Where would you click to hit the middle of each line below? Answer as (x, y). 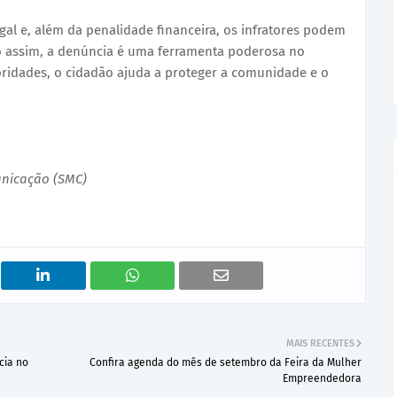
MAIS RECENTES (320, 343)
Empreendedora (322, 378)
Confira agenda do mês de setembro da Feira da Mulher (226, 362)
